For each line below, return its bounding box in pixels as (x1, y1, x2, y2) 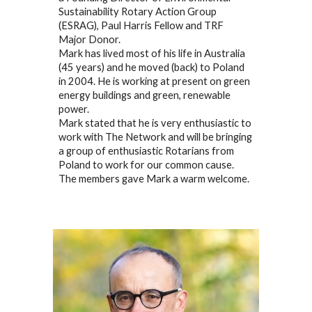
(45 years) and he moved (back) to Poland (58, 61, 245, 73)
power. (58, 102, 90, 115)
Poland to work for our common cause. (58, 158, 235, 171)
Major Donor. (58, 33, 121, 45)
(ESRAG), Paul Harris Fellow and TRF (58, 19, 224, 31)
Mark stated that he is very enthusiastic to (58, 116, 252, 129)
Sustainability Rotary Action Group (58, 5, 217, 17)
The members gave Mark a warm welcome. (58, 172, 250, 185)
